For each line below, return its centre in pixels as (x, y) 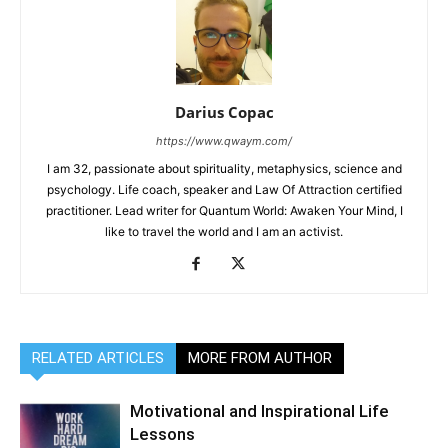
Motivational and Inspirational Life (259, 411)
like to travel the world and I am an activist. (224, 232)
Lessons (162, 434)
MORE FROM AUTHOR (260, 358)
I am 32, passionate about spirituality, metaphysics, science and (224, 169)
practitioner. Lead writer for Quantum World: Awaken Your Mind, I (224, 211)
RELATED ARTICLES (98, 358)
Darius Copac (224, 112)
